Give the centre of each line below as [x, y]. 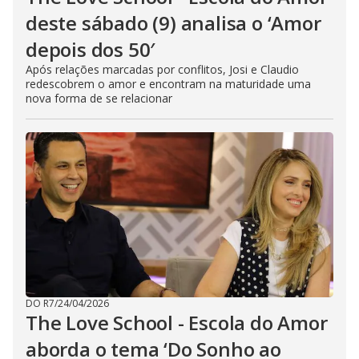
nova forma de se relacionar [101, 98]
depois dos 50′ [91, 49]
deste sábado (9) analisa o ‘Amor [173, 23]
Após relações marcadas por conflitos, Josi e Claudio [162, 69]
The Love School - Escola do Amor [177, 323]
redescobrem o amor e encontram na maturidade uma [168, 84]
